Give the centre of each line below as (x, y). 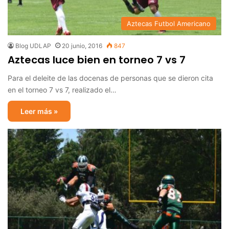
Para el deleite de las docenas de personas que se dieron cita (110, 78)
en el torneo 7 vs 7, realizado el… (62, 90)
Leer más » (39, 111)
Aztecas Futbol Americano (169, 24)
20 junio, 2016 (82, 46)
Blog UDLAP (33, 46)
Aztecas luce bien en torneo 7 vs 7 (97, 60)
